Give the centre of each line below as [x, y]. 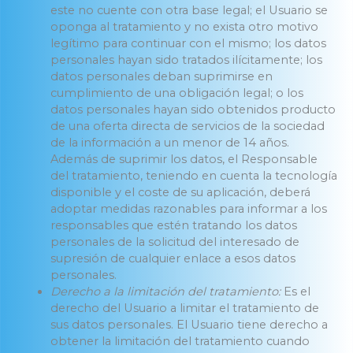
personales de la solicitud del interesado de [175, 242]
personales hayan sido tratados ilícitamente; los [186, 59]
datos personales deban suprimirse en [161, 76]
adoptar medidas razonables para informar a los [188, 208]
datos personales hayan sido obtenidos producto [193, 109]
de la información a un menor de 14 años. [169, 142]
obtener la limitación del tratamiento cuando [180, 341]
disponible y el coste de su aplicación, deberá [180, 192]
